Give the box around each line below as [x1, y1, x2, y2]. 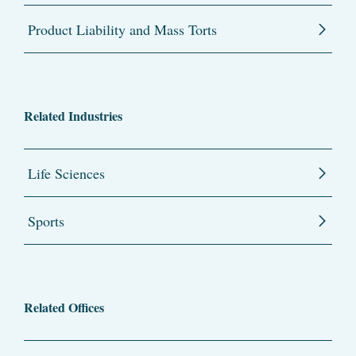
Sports [28, 211, 64, 230]
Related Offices [24, 298, 104, 316]
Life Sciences [28, 164, 105, 183]
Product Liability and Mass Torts [28, 20, 217, 39]
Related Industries [24, 106, 122, 125]
